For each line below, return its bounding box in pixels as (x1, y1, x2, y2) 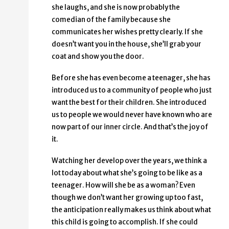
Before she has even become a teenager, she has (52, 74, 211, 83)
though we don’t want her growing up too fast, (52, 193, 203, 202)
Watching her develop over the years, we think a (52, 156, 207, 166)
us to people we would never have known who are (52, 110, 212, 120)
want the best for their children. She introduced (52, 98, 207, 107)
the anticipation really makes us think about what (52, 205, 211, 215)
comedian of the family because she (52, 15, 171, 25)
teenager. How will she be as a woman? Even (52, 181, 195, 190)
